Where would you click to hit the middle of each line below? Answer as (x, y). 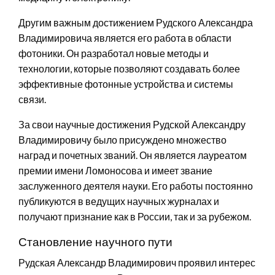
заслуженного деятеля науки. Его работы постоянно (136, 185)
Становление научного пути (95, 241)
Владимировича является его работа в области (125, 37)
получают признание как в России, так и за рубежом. (135, 216)
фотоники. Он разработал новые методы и (114, 53)
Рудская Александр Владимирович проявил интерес (137, 262)
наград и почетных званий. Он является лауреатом (133, 155)
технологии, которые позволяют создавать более (129, 68)
